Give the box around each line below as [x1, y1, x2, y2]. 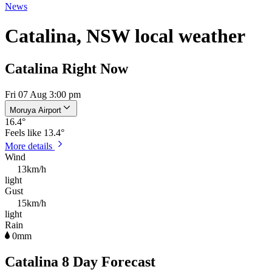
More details [5, 140, 55, 151]
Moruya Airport [10, 105, 61, 115]
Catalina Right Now [5, 60, 128, 76]
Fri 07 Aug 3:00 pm [5, 89, 81, 100]
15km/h [17, 197, 46, 208]
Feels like [5, 127, 44, 138]
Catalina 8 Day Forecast [5, 253, 155, 270]
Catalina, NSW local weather [5, 25, 245, 47]
